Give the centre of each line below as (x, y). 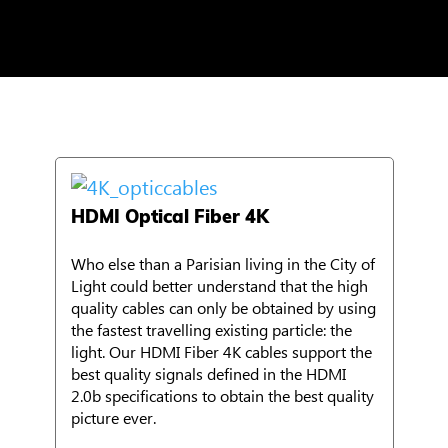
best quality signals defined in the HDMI (208, 374)
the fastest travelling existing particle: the (211, 330)
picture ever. (113, 418)
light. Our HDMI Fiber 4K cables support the (221, 352)
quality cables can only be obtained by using (223, 308)
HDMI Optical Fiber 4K (169, 217)
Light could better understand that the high (219, 286)
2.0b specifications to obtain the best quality (222, 396)
